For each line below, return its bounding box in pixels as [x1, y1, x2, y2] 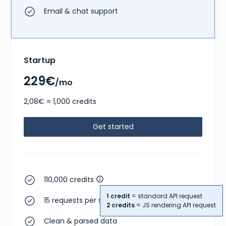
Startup [24, 54, 56, 66]
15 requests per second [44, 195, 125, 205]
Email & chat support [44, 6, 119, 16]
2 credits [106, 201, 135, 210]
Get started [92, 121, 134, 132]
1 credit [106, 192, 131, 201]
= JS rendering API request [135, 201, 216, 210]
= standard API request [130, 192, 203, 201]
